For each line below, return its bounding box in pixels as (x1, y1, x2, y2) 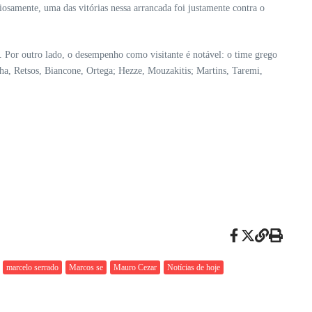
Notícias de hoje (167, 262, 220, 272)
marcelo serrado (6, 262, 58, 272)
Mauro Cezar (114, 262, 157, 272)
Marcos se (69, 262, 103, 272)
